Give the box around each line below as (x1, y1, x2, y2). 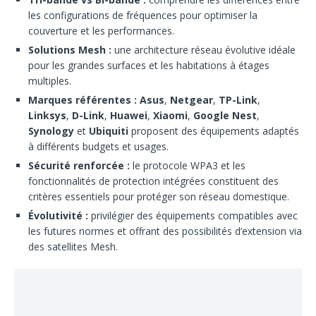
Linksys (28, 109, 66, 122)
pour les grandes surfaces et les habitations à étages (28, 59, 269, 72)
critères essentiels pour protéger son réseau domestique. (28, 190, 289, 203)
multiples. (28, 74, 71, 87)
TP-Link (219, 93, 257, 107)
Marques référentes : (28, 93, 137, 107)
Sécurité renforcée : (28, 159, 130, 172)
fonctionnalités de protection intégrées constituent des (28, 174, 279, 188)
